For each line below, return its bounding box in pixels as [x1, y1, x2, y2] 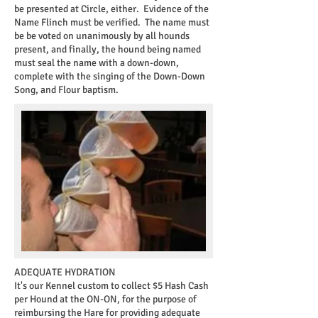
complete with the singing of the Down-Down [14, 70, 205, 82]
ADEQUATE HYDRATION [14, 266, 116, 278]
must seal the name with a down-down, [14, 57, 179, 69]
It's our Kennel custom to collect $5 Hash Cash [14, 280, 209, 292]
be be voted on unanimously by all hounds [14, 30, 190, 42]
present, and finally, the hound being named [14, 43, 201, 55]
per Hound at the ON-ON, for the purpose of [14, 293, 197, 305]
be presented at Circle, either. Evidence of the [14, 3, 209, 15]
